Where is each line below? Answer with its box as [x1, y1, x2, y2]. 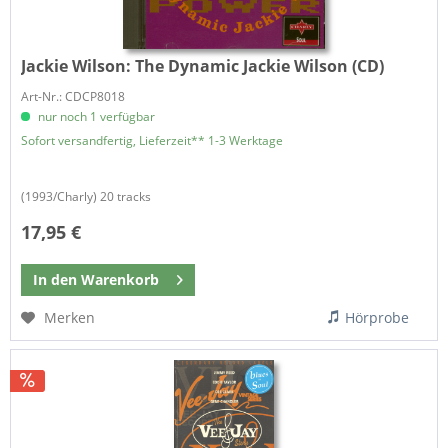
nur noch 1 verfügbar [35, 107, 156, 125]
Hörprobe [345, 307, 410, 327]
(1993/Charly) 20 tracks [21, 187, 152, 205]
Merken [44, 307, 96, 327]
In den [33, 269, 78, 289]
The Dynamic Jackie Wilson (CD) [135, 54, 385, 77]
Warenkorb [81, 269, 160, 289]
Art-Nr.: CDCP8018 [21, 87, 126, 105]
